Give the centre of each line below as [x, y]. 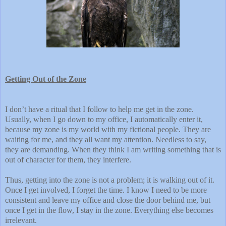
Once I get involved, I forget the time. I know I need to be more [106, 190]
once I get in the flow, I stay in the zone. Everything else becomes [109, 210]
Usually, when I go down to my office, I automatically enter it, [104, 119]
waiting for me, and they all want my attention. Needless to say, [106, 139]
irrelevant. [21, 220]
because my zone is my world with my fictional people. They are [108, 129]
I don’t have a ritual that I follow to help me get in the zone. [99, 109]
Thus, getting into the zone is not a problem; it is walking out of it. [110, 180]
